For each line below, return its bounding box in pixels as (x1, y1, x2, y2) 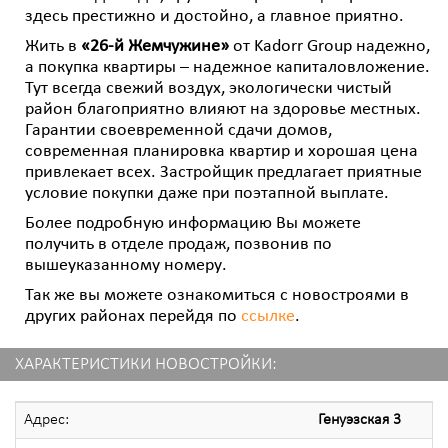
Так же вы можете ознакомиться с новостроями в (25, 285, 409, 306)
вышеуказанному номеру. (25, 255, 227, 276)
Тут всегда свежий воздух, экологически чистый (25, 78, 392, 99)
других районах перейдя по (25, 306, 241, 327)
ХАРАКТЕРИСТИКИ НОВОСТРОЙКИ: (15, 354, 277, 374)
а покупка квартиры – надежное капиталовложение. (25, 57, 430, 78)
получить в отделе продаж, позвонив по (25, 234, 332, 255)
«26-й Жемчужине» (81, 36, 229, 57)
